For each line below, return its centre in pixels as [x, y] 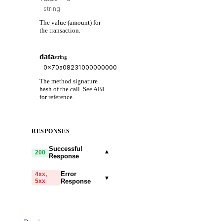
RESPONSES [51, 131]
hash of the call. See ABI [72, 89]
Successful [66, 149]
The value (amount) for [70, 22]
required [67, 201]
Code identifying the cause [68, 213]
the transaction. [60, 30]
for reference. [57, 97]
